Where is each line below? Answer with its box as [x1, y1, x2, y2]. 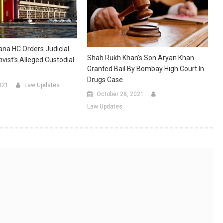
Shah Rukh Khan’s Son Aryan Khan [87, 53, 194, 62]
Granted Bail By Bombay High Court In [87, 64, 204, 73]
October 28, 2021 [96, 90, 144, 98]
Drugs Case [87, 75, 123, 84]
